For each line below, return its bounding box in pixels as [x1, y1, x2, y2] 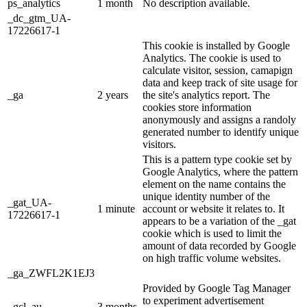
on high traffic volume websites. [143, 252, 281, 265]
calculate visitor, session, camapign [143, 64, 293, 77]
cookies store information [143, 101, 251, 114]
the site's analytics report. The [143, 89, 270, 101]
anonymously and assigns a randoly [143, 114, 296, 126]
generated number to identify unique [143, 126, 299, 138]
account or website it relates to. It [143, 203, 284, 215]
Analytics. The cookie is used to [143, 52, 281, 64]
